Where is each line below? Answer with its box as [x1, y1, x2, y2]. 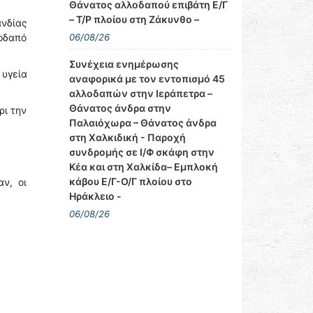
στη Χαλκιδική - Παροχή [68, 131, 186, 143]
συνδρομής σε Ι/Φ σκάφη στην [68, 146, 214, 158]
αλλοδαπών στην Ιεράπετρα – [68, 87, 212, 99]
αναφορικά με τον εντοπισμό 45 [68, 73, 225, 85]
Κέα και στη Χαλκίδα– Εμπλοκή [68, 161, 218, 173]
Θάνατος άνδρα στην [68, 102, 171, 114]
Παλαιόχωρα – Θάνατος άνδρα [68, 117, 217, 129]
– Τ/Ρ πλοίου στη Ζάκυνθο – [68, 13, 199, 25]
